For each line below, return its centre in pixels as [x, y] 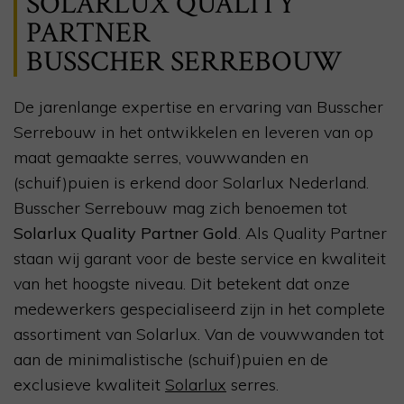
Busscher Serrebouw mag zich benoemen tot [180, 207]
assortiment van [75, 334]
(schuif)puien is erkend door [118, 182]
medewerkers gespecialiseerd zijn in [151, 308]
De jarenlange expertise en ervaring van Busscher [198, 106]
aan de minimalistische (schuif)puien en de [171, 359]
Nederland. [326, 182]
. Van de [226, 334]
